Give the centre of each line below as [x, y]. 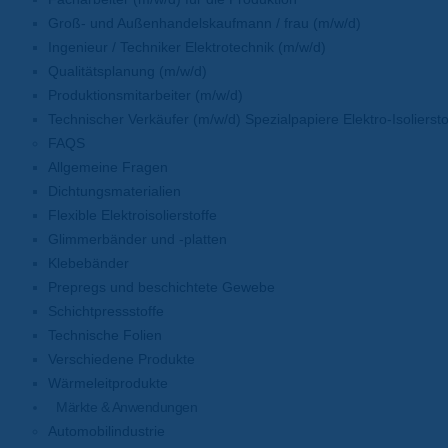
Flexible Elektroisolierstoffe [132, 215]
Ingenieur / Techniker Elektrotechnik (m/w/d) [187, 47]
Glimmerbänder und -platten [137, 239]
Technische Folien [105, 335]
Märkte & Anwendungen [126, 407]
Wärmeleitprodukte [108, 383]
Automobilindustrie [106, 431]
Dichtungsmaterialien [114, 191]
